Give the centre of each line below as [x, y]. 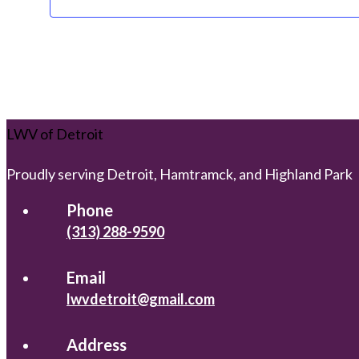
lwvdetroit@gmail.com [141, 299]
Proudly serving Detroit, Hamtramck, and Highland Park [179, 174]
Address [97, 345]
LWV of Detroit [55, 134]
